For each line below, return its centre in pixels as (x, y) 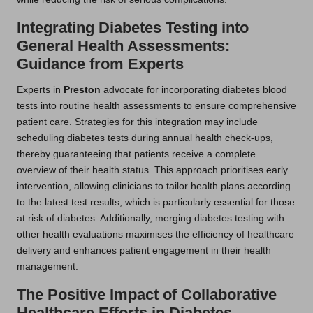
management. (48, 266)
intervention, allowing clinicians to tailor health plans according (154, 186)
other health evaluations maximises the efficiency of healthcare (155, 234)
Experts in (40, 89)
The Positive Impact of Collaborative (147, 294)
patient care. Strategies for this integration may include (137, 122)
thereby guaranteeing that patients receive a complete (136, 154)
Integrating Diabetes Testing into (133, 27)
